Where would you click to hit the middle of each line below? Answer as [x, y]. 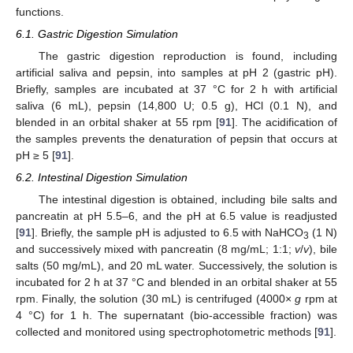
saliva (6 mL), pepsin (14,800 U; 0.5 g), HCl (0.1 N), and [176, 105]
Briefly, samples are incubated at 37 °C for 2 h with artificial [176, 89]
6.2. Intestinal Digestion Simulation [102, 178]
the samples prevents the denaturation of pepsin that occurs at [176, 138]
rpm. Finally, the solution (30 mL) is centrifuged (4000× [156, 299]
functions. [40, 11]
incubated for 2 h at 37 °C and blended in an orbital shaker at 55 [176, 282]
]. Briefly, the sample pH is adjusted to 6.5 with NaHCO [167, 233]
